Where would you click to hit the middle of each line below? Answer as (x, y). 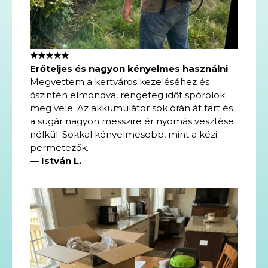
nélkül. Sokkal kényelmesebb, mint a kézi (124, 134)
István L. (61, 161)
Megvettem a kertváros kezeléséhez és (120, 82)
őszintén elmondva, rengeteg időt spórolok (127, 95)
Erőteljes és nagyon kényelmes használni (129, 68)
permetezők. (59, 147)
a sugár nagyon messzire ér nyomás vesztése (132, 121)
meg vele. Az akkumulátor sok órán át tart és (131, 108)
